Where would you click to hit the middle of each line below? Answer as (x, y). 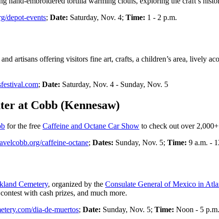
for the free (24, 126)
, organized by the (77, 184)
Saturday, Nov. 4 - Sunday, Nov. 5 (114, 85)
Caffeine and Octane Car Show (91, 126)
